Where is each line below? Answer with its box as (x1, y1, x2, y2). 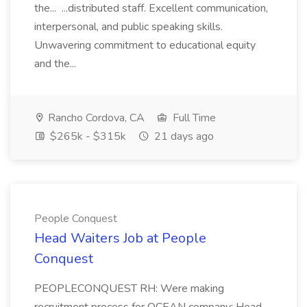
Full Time (170, 110, 216, 125)
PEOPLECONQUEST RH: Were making (34, 281, 224, 296)
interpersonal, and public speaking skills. (34, 19, 223, 34)
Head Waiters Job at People (34, 229, 206, 247)
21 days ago (151, 129, 214, 144)
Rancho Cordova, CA (45, 110, 145, 125)
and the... (34, 56, 79, 71)
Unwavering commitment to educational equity (34, 38, 256, 53)
